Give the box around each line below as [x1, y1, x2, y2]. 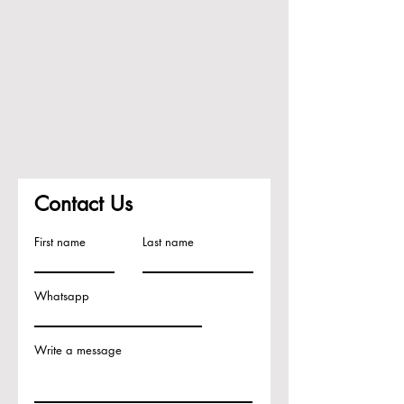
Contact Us [34, 190, 133, 217]
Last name [142, 234, 194, 250]
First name [34, 234, 86, 250]
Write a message [34, 342, 122, 358]
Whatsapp [34, 288, 89, 304]
